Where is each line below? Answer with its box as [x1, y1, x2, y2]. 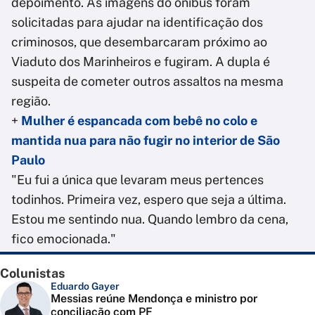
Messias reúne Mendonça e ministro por [51, 292, 257, 306]
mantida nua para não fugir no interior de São [11, 133, 280, 148]
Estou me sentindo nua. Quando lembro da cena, [11, 212, 288, 227]
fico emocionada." [11, 231, 116, 247]
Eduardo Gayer [51, 281, 120, 292]
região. [11, 94, 51, 109]
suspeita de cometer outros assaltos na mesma [11, 74, 283, 89]
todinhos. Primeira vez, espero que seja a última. [11, 192, 286, 207]
